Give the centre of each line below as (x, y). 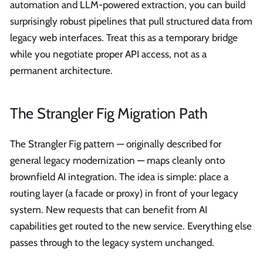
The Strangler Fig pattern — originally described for (116, 144)
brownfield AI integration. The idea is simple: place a (119, 176)
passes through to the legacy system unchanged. (112, 242)
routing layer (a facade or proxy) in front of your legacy (124, 193)
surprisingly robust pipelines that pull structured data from (131, 21)
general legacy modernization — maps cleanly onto (117, 160)
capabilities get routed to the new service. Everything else (131, 226)
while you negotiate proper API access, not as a (108, 54)
